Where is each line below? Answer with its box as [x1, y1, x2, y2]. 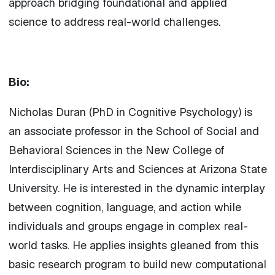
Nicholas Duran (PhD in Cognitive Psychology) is [8, 105, 252, 120]
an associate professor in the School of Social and [8, 124, 259, 139]
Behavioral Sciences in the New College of [8, 143, 225, 158]
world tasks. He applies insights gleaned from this [8, 238, 258, 253]
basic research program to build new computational [8, 257, 266, 272]
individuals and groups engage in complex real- [8, 219, 248, 234]
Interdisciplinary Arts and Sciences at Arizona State [8, 162, 267, 177]
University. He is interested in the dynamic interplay [8, 181, 265, 196]
